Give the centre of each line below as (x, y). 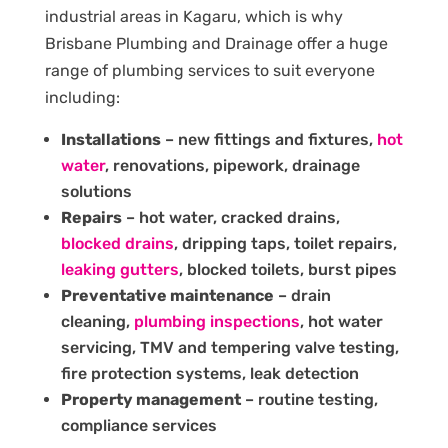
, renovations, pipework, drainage (232, 165)
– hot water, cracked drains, (230, 217)
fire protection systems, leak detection (209, 373)
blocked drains (117, 243)
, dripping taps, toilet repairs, (285, 243)
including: (82, 97)
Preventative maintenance (167, 295)
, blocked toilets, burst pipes (287, 269)
